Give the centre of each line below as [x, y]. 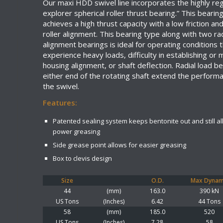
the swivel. [61, 86]
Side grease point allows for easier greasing [119, 145]
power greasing [76, 131]
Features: [60, 103]
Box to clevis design [82, 158]
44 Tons [209, 201]
